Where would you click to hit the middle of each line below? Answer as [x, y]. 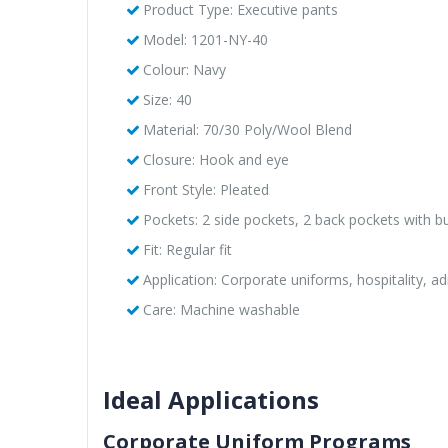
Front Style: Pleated [205, 189]
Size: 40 [167, 99]
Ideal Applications [211, 399]
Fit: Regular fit [187, 249]
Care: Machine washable [221, 309]
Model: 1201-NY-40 [205, 39]
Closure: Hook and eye [215, 159]
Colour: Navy [184, 69]
